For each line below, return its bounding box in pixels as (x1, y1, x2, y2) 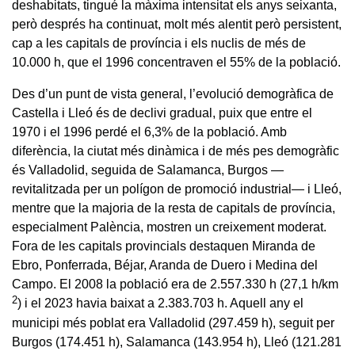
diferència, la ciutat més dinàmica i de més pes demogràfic (12, 143, 339, 158)
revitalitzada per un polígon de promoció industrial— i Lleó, (12, 181, 342, 196)
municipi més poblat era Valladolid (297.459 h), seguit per (12, 315, 334, 330)
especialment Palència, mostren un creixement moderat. (12, 219, 326, 234)
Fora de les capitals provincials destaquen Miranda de (12, 239, 315, 253)
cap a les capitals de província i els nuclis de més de (12, 36, 306, 50)
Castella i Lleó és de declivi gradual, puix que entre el (12, 105, 312, 120)
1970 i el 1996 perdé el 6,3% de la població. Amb (12, 124, 287, 139)
